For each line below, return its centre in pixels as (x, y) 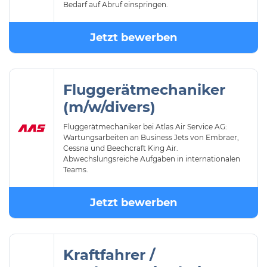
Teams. (76, 170)
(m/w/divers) (109, 107)
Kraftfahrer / (109, 255)
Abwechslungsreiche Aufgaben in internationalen (152, 159)
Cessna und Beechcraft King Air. (121, 148)
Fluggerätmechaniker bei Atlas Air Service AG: (145, 127)
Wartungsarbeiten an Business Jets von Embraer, (151, 137)
